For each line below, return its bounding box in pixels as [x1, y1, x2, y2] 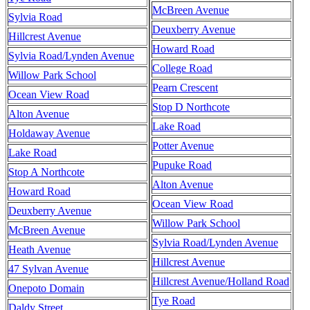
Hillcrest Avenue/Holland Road [152, 275, 289, 287]
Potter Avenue [152, 139, 214, 152]
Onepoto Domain [8, 282, 84, 294]
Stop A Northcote [8, 165, 84, 178]
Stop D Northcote [152, 100, 230, 113]
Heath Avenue [8, 243, 71, 255]
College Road [152, 62, 212, 74]
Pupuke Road [152, 158, 212, 171]
